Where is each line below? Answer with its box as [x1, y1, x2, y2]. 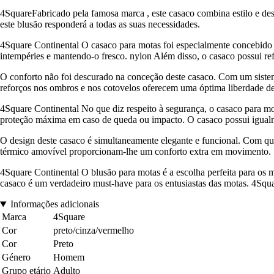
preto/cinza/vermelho [53, 225, 134, 236]
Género [2, 252, 31, 263]
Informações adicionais [10, 199, 99, 210]
